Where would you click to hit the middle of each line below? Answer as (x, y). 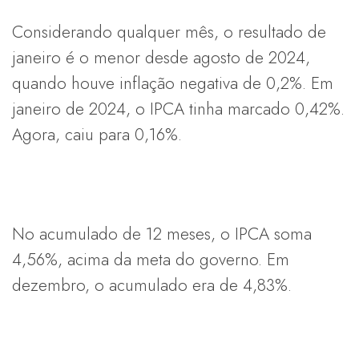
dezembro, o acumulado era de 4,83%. (152, 285)
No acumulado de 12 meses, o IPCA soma (162, 234)
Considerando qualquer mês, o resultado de (169, 32)
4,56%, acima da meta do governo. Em (151, 259)
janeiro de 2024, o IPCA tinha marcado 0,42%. (178, 109)
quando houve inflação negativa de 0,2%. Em (173, 83)
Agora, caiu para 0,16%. (97, 134)
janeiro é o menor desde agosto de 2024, (161, 57)
